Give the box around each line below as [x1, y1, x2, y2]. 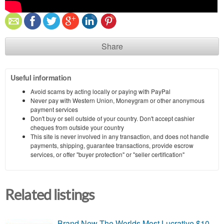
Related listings [5, 186, 95, 203]
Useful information [10, 72, 71, 82]
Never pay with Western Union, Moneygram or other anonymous [30, 95, 204, 104]
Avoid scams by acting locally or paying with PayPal [30, 86, 170, 95]
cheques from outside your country [30, 122, 124, 131]
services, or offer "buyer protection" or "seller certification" [30, 149, 184, 158]
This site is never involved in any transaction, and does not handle [30, 131, 209, 140]
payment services [30, 104, 78, 113]
